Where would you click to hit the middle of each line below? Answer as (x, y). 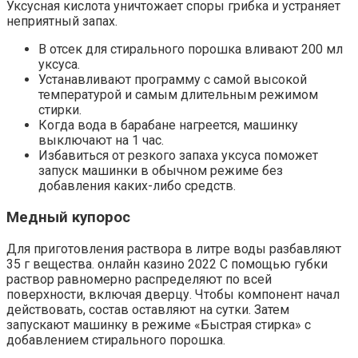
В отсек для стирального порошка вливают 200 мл (191, 50)
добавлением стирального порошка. (116, 340)
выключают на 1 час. (101, 141)
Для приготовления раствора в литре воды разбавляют (174, 249)
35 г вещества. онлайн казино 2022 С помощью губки (167, 264)
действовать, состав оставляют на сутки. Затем (148, 309)
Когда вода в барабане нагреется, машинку (168, 125)
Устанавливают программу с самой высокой (173, 80)
